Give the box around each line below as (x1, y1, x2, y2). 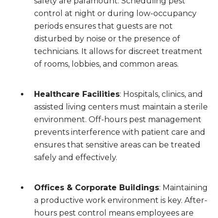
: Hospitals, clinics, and (120, 90, 203, 99)
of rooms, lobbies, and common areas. (34, 59, 179, 69)
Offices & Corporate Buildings (34, 183, 159, 192)
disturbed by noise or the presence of (34, 34, 180, 43)
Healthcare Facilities (34, 90, 120, 99)
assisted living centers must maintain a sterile (34, 102, 208, 111)
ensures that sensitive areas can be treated (34, 140, 200, 149)
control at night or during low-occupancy (34, 9, 197, 18)
